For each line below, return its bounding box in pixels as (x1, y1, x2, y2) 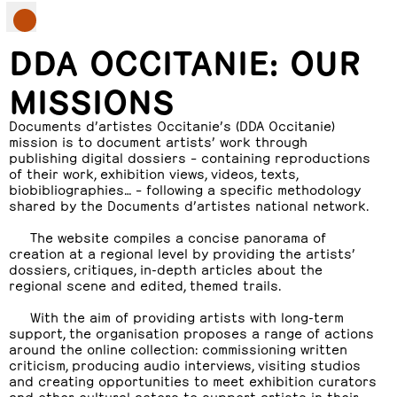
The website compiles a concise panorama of (30, 228, 326, 245)
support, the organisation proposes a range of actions (9, 323, 374, 340)
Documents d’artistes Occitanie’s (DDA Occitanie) (9, 116, 335, 133)
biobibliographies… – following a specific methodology (9, 180, 361, 197)
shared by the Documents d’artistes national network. (9, 196, 369, 213)
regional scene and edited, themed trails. (9, 276, 281, 292)
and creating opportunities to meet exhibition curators (9, 371, 377, 388)
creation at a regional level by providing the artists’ (9, 244, 355, 261)
